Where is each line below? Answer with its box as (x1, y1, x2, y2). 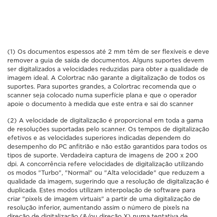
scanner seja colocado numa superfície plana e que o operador (7, 92, 197, 99)
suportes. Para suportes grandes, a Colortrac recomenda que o (7, 83, 196, 90)
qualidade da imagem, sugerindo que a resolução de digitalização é (7, 178, 209, 185)
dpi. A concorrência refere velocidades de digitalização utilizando (7, 160, 203, 168)
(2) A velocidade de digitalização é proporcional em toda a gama (7, 117, 203, 124)
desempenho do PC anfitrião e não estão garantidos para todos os (7, 143, 207, 150)
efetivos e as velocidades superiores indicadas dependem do (7, 134, 190, 141)
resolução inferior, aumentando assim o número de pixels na (7, 204, 189, 211)
